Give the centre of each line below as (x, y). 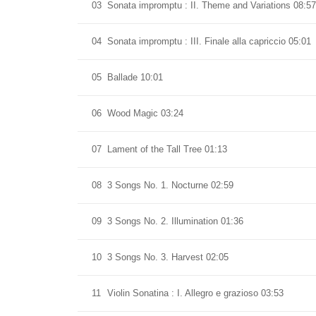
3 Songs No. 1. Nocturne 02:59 (170, 185)
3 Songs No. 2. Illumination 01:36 (175, 221)
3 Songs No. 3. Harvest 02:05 (168, 257)
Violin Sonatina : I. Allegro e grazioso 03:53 (195, 293)
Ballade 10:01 (135, 77)
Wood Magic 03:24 (145, 113)
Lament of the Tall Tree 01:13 (167, 149)
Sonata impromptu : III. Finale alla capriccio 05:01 (209, 41)
